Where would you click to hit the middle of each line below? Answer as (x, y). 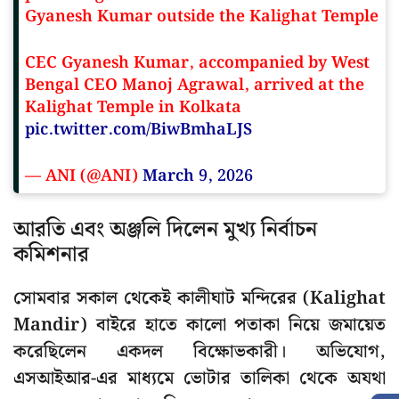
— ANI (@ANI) (84, 176)
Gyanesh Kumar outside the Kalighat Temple (202, 17)
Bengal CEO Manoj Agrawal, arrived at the (195, 85)
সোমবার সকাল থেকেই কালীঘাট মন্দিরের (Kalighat (199, 299)
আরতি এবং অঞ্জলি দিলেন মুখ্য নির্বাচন (165, 230)
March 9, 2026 (198, 176)
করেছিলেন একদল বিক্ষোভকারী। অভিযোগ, (199, 352)
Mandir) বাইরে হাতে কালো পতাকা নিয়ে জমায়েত (199, 326)
